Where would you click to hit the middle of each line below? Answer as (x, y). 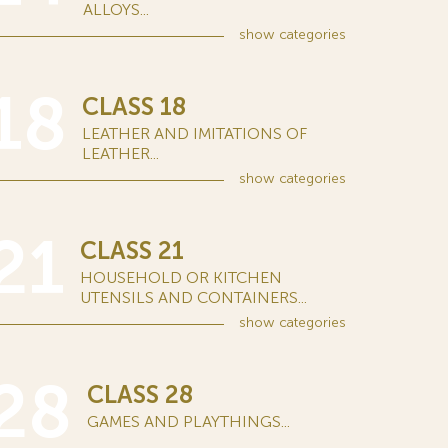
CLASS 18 (134, 106)
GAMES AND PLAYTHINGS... (188, 421)
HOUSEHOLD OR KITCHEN (181, 277)
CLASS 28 (140, 394)
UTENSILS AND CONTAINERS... (193, 297)
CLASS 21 (132, 250)
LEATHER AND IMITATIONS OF (194, 133)
